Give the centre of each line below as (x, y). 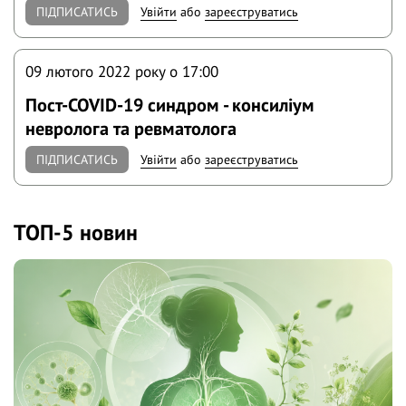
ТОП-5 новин (76, 232)
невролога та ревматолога (131, 129)
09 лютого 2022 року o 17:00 (122, 72)
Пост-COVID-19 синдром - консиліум (170, 105)
